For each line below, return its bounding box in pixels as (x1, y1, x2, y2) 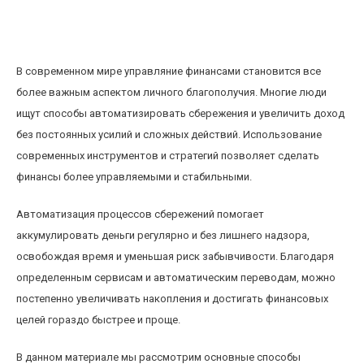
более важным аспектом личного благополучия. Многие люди (16, 86, 327, 98)
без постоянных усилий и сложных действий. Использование (16, 128, 322, 141)
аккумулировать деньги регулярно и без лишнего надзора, (16, 229, 310, 241)
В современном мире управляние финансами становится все (16, 65, 321, 77)
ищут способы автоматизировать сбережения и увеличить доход (16, 107, 344, 119)
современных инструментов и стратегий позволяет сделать (16, 149, 319, 162)
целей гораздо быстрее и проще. (16, 314, 180, 326)
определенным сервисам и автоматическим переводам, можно (16, 271, 336, 284)
